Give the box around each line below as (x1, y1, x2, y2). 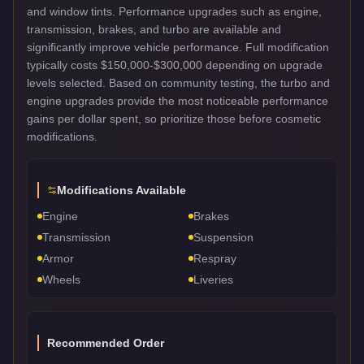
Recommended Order (47, 336, 164, 349)
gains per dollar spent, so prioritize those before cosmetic (27, 111, 321, 125)
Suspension (193, 230, 253, 244)
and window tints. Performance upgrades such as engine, (27, 4, 322, 18)
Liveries (193, 272, 233, 286)
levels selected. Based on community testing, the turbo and (27, 76, 330, 89)
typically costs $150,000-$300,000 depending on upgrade (27, 58, 323, 71)
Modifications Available (57, 183, 186, 197)
